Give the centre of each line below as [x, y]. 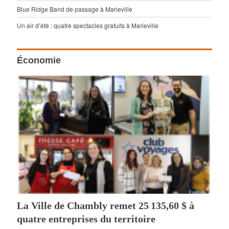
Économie [39, 60]
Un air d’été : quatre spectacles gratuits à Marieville [88, 25]
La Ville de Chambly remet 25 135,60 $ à [106, 206]
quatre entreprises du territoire [86, 219]
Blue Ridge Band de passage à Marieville [75, 9]
